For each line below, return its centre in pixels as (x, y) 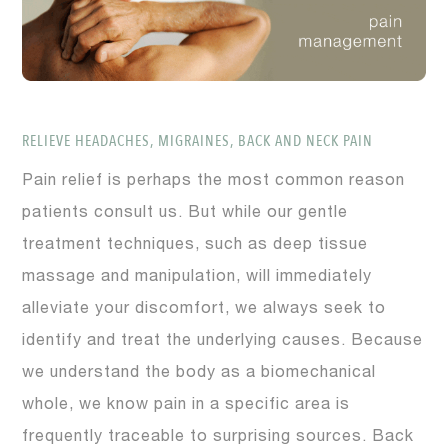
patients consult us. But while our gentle (185, 213)
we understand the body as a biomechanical (199, 373)
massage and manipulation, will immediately (197, 277)
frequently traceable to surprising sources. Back (218, 437)
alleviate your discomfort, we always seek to (204, 309)
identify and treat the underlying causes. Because (223, 341)
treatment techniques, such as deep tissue (195, 245)
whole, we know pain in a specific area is (186, 405)
